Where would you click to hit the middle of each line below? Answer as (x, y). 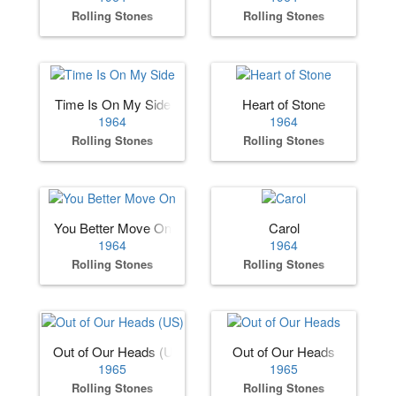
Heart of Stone (284, 103)
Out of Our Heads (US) (120, 352)
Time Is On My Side (112, 103)
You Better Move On (112, 227)
